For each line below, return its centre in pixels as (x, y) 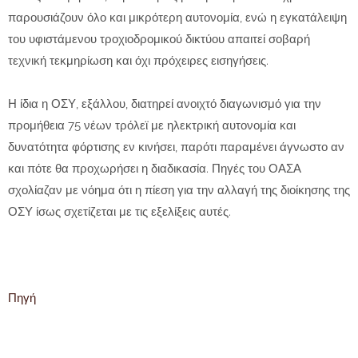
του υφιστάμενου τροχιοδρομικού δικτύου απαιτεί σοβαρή (159, 40)
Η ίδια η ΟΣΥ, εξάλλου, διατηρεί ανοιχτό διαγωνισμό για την (165, 104)
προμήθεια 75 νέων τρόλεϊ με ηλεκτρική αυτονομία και (152, 126)
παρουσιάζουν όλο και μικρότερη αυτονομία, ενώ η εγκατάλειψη (177, 18)
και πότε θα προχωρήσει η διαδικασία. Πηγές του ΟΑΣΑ (155, 169)
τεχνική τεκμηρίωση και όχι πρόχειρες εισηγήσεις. (138, 61)
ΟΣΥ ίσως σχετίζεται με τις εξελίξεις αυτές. (119, 212)
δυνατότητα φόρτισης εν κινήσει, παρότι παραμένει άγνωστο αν (176, 147)
